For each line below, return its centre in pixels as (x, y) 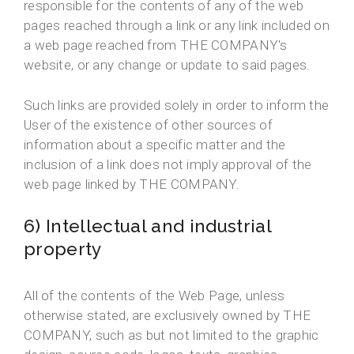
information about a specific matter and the (155, 145)
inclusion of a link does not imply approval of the (168, 165)
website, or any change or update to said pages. (167, 65)
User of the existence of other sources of (148, 125)
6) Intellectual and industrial (148, 226)
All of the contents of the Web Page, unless (154, 296)
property (63, 249)
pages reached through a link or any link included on (177, 26)
